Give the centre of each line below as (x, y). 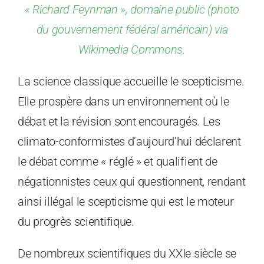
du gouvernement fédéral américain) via (132, 30)
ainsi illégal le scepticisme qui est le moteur (126, 202)
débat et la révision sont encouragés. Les (119, 122)
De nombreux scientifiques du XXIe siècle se (127, 254)
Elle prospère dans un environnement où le (123, 102)
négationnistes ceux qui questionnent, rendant (132, 182)
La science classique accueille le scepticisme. (131, 82)
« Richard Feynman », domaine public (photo (132, 10)
